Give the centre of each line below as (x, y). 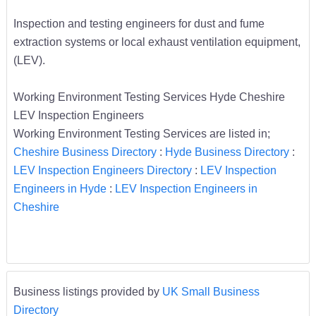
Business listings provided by (87, 291)
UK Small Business (211, 291)
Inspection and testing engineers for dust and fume (139, 23)
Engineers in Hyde (60, 188)
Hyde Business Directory (227, 151)
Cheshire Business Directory (85, 151)
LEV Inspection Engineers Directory (102, 170)
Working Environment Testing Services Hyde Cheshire (149, 96)
